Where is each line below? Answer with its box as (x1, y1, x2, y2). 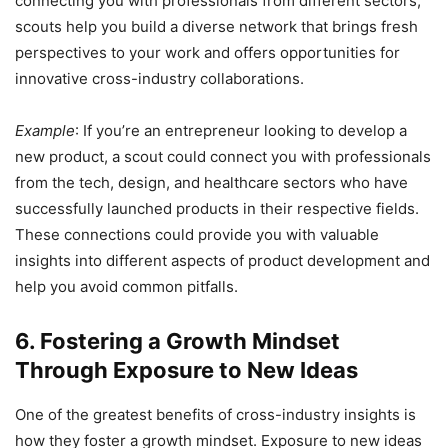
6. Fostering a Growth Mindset (15, 328, 340, 355)
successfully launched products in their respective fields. (15, 199, 419, 219)
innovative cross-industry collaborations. (15, 69, 304, 89)
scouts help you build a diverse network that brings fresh (15, 17, 418, 37)
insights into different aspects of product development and (15, 251, 430, 271)
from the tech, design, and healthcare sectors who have (15, 173, 408, 193)
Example (15, 121, 75, 141)
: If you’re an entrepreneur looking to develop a (75, 121, 407, 141)
